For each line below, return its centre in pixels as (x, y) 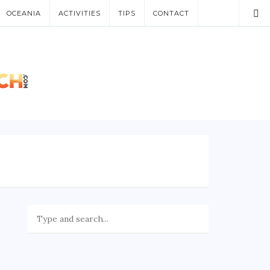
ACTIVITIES (80, 13)
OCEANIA (24, 13)
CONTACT (171, 13)
